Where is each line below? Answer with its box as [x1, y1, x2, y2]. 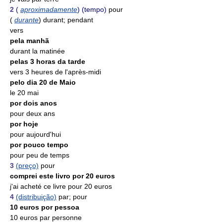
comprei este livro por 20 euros [10, 172, 115, 180]
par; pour [58, 193, 87, 201]
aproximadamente [20, 5, 77, 13]
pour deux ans [10, 110, 55, 117]
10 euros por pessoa [10, 203, 79, 211]
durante [14, 16, 39, 24]
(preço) [16, 162, 39, 169]
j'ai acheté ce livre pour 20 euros [10, 182, 112, 190]
